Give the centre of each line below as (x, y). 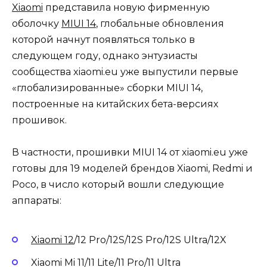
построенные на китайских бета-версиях (115, 104)
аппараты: (37, 201)
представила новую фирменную (126, 8)
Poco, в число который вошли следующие (118, 185)
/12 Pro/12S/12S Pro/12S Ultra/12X (150, 240)
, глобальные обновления (160, 24)
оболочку (37, 24)
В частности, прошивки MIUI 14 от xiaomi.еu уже (130, 153)
